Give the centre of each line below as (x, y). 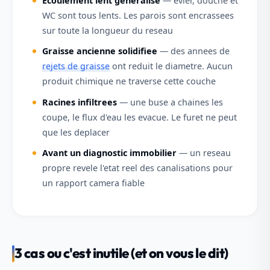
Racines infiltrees (79, 102)
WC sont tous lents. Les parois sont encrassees (138, 15)
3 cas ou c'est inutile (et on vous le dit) (121, 253)
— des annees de (193, 51)
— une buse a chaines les (170, 102)
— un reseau (203, 153)
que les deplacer (76, 132)
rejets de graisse (76, 66)
